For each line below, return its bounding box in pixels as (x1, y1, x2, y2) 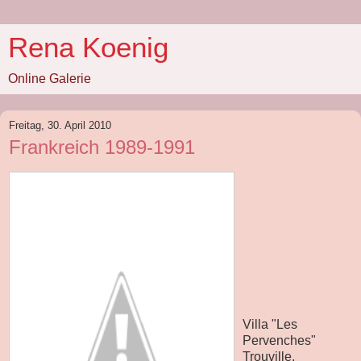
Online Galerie (8, 72, 91, 85)
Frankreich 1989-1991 (9, 136, 195, 158)
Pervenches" (243, 333, 316, 347)
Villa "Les (243, 317, 297, 331)
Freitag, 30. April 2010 (9, 119, 111, 131)
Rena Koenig (8, 32, 168, 63)
